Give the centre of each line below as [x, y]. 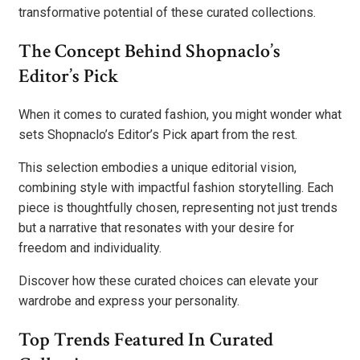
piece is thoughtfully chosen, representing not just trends [178, 207]
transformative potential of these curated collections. [167, 12]
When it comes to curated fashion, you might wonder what [180, 114]
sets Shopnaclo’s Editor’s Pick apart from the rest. [158, 134]
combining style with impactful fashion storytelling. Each [176, 187]
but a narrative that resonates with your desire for [156, 227]
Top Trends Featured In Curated [146, 339]
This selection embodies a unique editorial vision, [157, 167]
